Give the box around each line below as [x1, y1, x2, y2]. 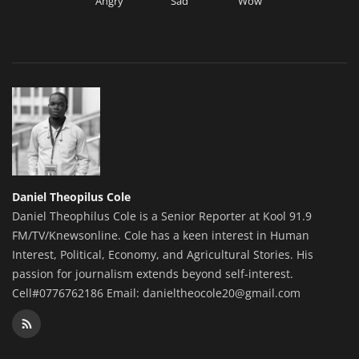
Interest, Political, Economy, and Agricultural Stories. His [12, 246, 313, 262]
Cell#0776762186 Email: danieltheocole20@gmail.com [12, 284, 301, 301]
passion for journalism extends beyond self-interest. [12, 265, 293, 281]
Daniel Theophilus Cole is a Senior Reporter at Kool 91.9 [12, 208, 312, 224]
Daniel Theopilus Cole [12, 188, 131, 204]
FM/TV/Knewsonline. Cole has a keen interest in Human [12, 227, 309, 243]
